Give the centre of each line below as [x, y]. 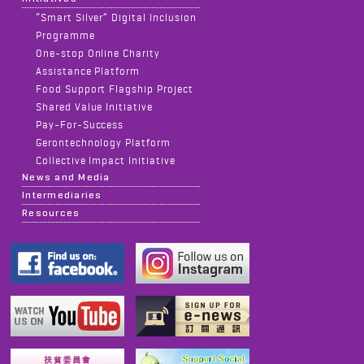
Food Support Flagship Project [115, 89]
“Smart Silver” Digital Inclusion [116, 17]
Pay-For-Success [80, 125]
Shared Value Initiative [94, 107]
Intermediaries [62, 195]
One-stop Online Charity [98, 53]
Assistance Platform [88, 71]
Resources [51, 213]
